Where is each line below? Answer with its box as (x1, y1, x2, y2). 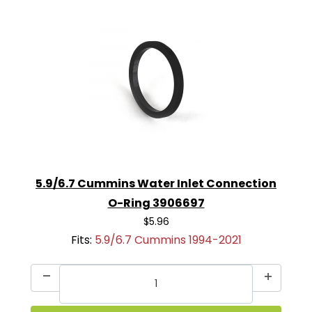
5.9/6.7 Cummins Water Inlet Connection (36, 175, 276, 192)
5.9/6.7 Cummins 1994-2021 (94, 232, 242, 249)
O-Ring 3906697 (107, 195, 205, 212)
